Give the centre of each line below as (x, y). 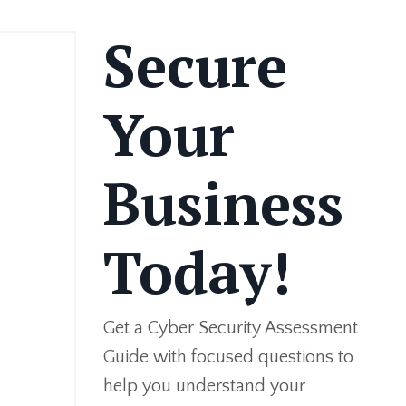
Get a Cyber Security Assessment (230, 328)
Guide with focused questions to (228, 357)
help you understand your (204, 386)
